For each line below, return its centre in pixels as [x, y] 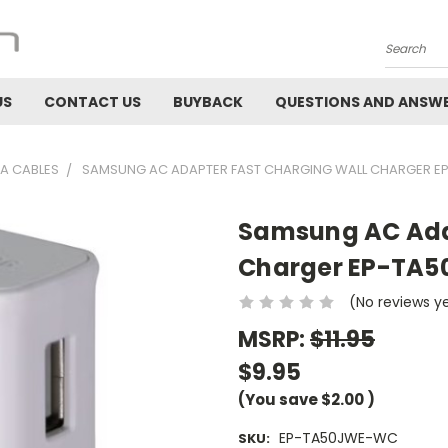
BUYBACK [208, 102]
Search [409, 56]
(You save [278, 399]
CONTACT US [92, 102]
